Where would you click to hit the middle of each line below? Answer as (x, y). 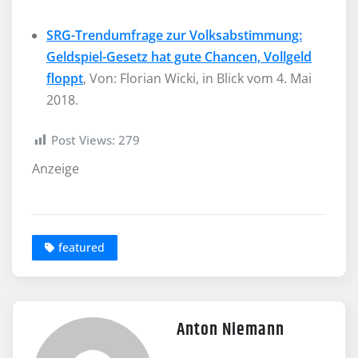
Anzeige (56, 168)
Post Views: (83, 140)
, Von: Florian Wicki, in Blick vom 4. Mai (197, 79)
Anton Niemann (231, 330)
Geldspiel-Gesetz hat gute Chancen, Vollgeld (179, 57)
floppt (65, 79)
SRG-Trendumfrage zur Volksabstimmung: (174, 36)
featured (82, 248)
